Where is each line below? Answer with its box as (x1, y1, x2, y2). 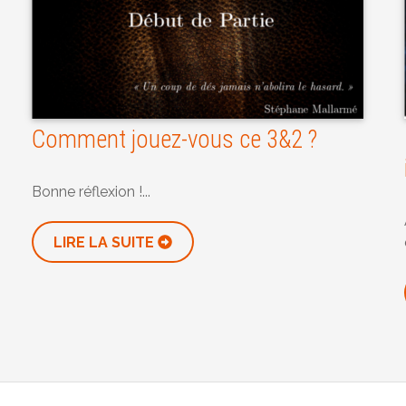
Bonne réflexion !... (32, 183, 150, 201)
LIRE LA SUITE (53, 234, 158, 252)
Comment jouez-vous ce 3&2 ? (32, 125, 317, 155)
